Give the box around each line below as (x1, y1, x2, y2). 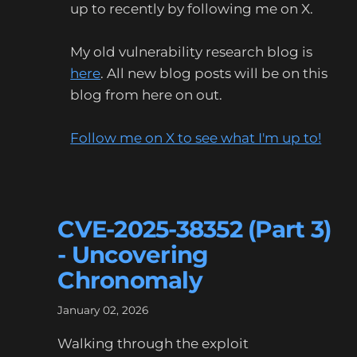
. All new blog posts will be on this (100, 65, 328, 81)
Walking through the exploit (57, 335, 249, 351)
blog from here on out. (70, 86, 223, 103)
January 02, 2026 (57, 304, 149, 316)
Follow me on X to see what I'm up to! (70, 129, 322, 146)
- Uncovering (57, 240, 209, 269)
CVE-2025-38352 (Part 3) (57, 214, 332, 243)
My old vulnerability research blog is (70, 43, 313, 60)
